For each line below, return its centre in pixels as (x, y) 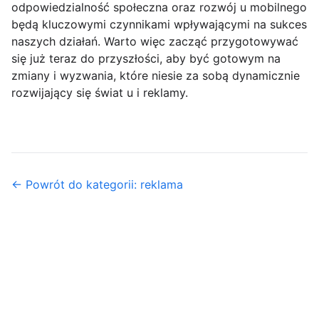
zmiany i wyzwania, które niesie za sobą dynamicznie (156, 76)
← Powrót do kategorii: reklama (97, 185)
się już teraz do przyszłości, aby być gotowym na (146, 59)
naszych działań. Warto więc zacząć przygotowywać (155, 42)
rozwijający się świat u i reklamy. (100, 93)
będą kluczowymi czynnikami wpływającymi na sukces (159, 25)
